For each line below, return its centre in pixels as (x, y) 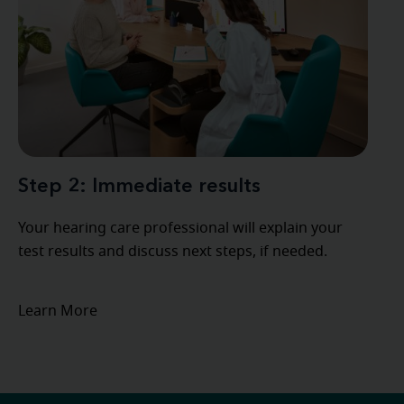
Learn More (57, 311)
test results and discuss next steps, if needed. (172, 252)
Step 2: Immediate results (139, 187)
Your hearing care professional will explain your (180, 228)
